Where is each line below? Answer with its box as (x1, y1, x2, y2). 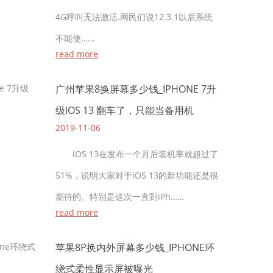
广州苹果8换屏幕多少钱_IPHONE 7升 (55, 82, 216, 96)
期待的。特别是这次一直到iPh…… (55, 191, 184, 202)
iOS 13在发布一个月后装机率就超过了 (55, 148, 218, 160)
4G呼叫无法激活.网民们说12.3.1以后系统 (55, 11, 213, 23)
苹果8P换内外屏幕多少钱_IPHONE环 (55, 241, 214, 254)
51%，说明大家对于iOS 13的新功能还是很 (55, 169, 218, 181)
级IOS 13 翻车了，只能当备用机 (55, 104, 194, 117)
